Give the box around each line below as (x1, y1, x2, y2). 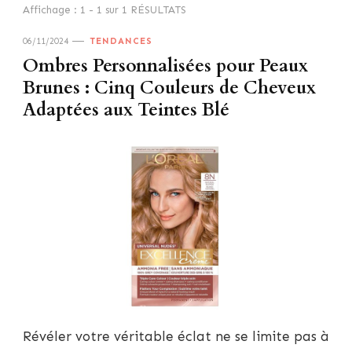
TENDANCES (90, 35, 152, 46)
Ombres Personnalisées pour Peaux (23, 53, 308, 78)
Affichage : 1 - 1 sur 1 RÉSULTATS (23, 3, 186, 16)
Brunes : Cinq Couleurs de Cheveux (23, 75, 316, 100)
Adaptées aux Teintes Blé (23, 97, 229, 122)
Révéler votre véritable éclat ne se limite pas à (23, 328, 329, 345)
